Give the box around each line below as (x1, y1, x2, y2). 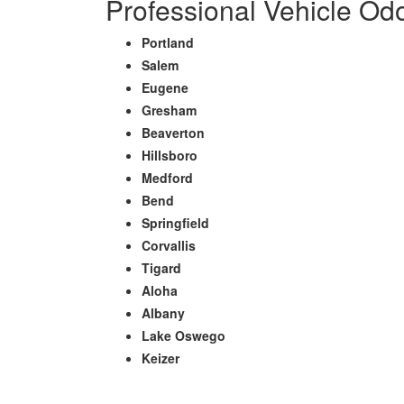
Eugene (142, 78, 188, 96)
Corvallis (142, 236, 196, 254)
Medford (142, 169, 193, 187)
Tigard (142, 259, 181, 277)
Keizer (142, 349, 179, 367)
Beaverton (142, 124, 205, 142)
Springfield (142, 214, 209, 232)
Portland (142, 33, 194, 51)
